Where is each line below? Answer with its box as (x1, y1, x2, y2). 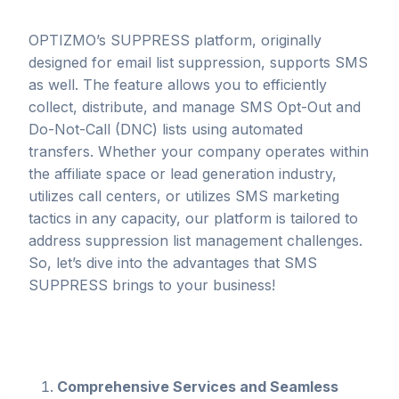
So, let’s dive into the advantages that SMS (28, 254, 317, 272)
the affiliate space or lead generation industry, (28, 165, 337, 183)
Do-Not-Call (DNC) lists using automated (28, 120, 303, 138)
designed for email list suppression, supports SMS (28, 53, 368, 71)
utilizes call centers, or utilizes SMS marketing (28, 187, 339, 205)
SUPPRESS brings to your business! (28, 276, 275, 294)
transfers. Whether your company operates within (28, 142, 369, 160)
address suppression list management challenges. (28, 232, 362, 249)
